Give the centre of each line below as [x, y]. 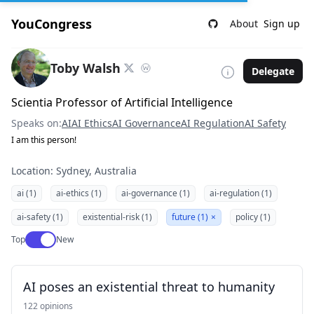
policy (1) [253, 217]
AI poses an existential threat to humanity [149, 287]
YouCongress [52, 24]
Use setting [48, 237]
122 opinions [48, 306]
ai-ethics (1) [79, 193]
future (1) [190, 217]
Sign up [282, 23]
